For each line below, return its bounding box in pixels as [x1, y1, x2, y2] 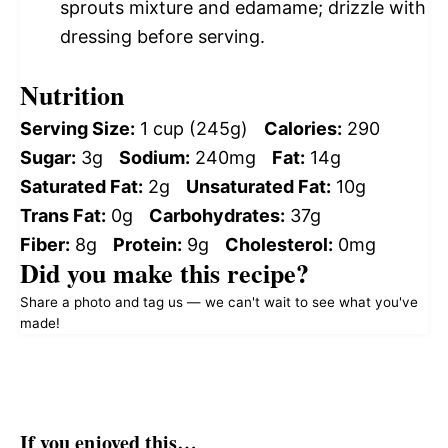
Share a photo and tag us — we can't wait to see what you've [20, 293, 418, 310]
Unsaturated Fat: [186, 175, 331, 197]
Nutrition [20, 75, 124, 114]
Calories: [264, 117, 342, 139]
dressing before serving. [60, 25, 265, 47]
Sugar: [20, 146, 76, 168]
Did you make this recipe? [20, 253, 309, 292]
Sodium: [119, 146, 190, 168]
